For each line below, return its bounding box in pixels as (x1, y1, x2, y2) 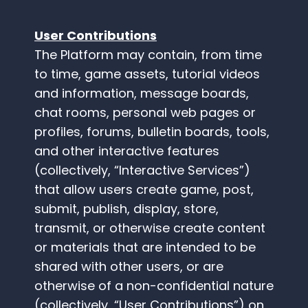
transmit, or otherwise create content (34, 219, 265, 237)
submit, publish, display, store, (34, 200, 219, 218)
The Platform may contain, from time (34, 46, 262, 64)
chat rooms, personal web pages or (34, 104, 256, 122)
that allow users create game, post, (34, 181, 254, 199)
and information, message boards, (34, 85, 249, 102)
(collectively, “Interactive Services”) (34, 162, 250, 179)
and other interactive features (34, 142, 219, 160)
